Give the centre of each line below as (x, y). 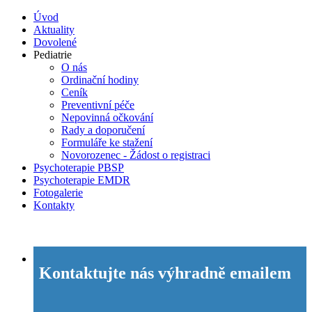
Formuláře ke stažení (107, 142)
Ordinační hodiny (100, 80)
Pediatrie (53, 55)
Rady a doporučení (103, 130)
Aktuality (54, 30)
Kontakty (54, 205)
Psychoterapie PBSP (79, 167)
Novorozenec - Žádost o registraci (136, 155)
